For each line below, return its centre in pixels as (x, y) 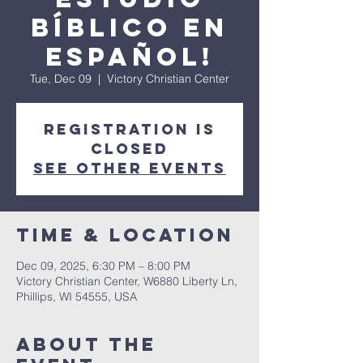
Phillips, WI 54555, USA (77, 297)
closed (130, 149)
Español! (130, 57)
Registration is (130, 129)
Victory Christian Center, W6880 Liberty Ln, (127, 281)
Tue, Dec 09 (61, 79)
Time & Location (125, 235)
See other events (130, 168)
